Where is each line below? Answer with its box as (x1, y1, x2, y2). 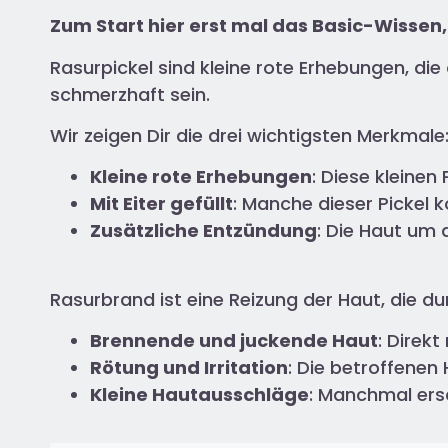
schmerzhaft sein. (50, 81, 215, 107)
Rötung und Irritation (90, 355, 288, 381)
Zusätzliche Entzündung (90, 218, 317, 244)
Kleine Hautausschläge (90, 382, 309, 408)
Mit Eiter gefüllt (90, 191, 233, 217)
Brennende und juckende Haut (90, 328, 378, 354)
